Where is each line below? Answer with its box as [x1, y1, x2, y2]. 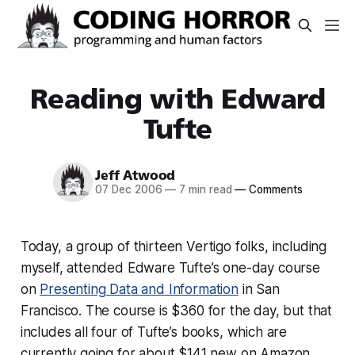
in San [238, 281, 280, 297]
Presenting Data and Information [40, 281, 239, 297]
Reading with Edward [30, 82, 325, 116]
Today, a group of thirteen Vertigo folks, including [20, 238, 327, 254]
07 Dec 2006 [95, 183, 162, 197]
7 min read [176, 183, 232, 197]
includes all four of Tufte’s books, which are [20, 323, 288, 340]
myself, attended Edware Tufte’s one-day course [20, 259, 320, 276]
